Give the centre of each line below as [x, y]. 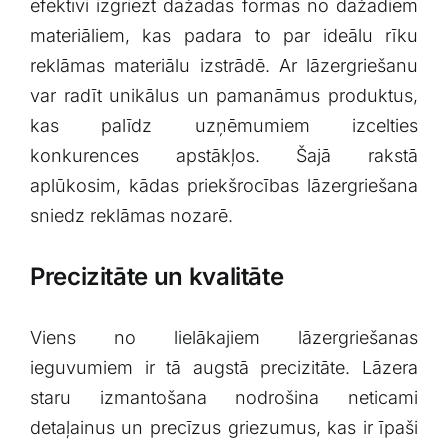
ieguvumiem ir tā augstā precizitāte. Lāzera [224, 367]
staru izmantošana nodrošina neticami [224, 397]
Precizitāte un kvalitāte [156, 276]
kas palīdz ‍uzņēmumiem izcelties [224, 125]
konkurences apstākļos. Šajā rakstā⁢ [224, 155]
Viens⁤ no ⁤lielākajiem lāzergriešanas [224, 337]
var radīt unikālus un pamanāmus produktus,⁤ [224, 95]
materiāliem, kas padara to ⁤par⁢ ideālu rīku [224, 35]
